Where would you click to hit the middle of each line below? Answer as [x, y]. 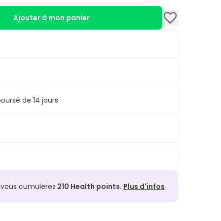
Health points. [96, 187]
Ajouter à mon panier [52, 18]
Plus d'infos [144, 187]
